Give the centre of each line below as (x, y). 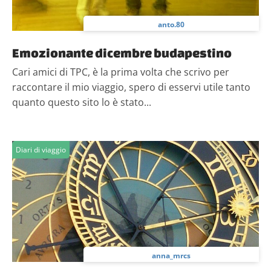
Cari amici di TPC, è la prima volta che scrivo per (121, 72)
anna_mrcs (171, 256)
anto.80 (171, 24)
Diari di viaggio (41, 150)
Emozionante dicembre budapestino (122, 53)
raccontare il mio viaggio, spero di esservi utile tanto (131, 87)
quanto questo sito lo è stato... (82, 102)
